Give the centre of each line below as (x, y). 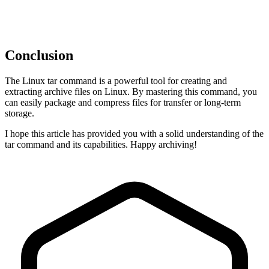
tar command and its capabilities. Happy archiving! (101, 144)
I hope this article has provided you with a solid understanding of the (134, 133)
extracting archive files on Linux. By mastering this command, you (131, 91)
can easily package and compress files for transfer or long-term (123, 102)
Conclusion (39, 55)
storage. (20, 113)
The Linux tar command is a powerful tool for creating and (116, 80)
